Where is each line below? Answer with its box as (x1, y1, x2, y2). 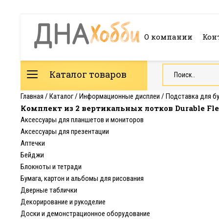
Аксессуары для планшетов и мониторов (21, 115, 144, 124)
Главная (21, 92, 44, 101)
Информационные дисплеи (79, 92, 160, 101)
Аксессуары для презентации (21, 127, 109, 136)
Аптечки (21, 139, 45, 148)
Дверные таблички (21, 186, 77, 195)
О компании (144, 31, 193, 42)
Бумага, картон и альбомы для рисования (21, 174, 144, 183)
